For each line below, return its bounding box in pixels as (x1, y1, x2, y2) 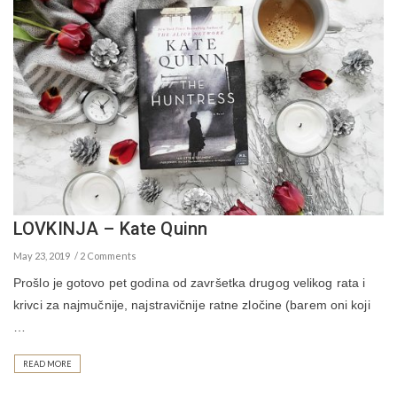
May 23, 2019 (13, 249, 70, 261)
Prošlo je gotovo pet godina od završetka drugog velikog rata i (13, 275, 366, 290)
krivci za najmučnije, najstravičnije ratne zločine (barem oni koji (13, 297, 370, 312)
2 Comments (80, 249, 136, 261)
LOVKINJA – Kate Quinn (13, 217, 208, 239)
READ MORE (23, 358, 72, 369)
